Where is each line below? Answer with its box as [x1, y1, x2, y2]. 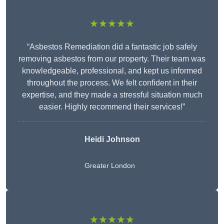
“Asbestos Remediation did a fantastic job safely [27, 42, 197, 51]
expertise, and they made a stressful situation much [21, 90, 202, 99]
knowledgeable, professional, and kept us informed [22, 66, 202, 75]
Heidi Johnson [84, 135, 140, 144]
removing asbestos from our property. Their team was [18, 54, 205, 63]
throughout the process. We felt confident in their [27, 78, 197, 87]
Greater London [84, 161, 135, 170]
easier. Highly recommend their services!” [39, 102, 185, 111]
